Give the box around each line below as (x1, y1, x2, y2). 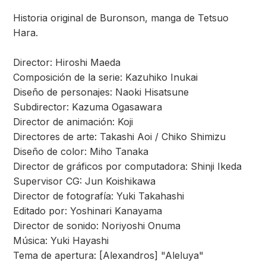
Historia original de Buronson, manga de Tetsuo (13, 12, 229, 24)
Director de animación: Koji (13, 116, 133, 128)
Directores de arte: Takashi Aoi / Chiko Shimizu (13, 131, 226, 142)
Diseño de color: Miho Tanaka (13, 145, 148, 157)
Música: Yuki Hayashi (13, 235, 109, 246)
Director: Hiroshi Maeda (13, 56, 121, 68)
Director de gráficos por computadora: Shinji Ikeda (13, 160, 242, 172)
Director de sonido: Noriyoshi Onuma (13, 220, 180, 232)
